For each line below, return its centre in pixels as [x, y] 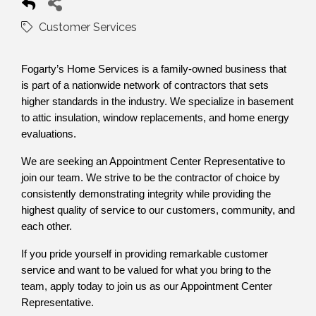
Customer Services [88, 27]
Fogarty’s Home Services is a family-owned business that [154, 69]
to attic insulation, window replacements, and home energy [155, 117]
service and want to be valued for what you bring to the [146, 270]
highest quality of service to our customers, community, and [158, 210]
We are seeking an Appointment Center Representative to [153, 161]
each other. [47, 226]
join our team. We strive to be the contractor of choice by [151, 177]
